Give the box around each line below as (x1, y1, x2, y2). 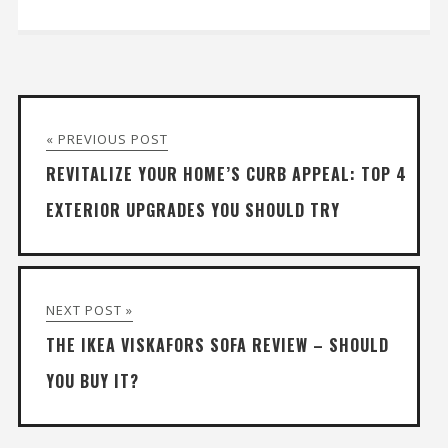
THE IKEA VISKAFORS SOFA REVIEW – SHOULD (45, 332, 389, 357)
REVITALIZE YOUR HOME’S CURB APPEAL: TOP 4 (45, 161, 407, 186)
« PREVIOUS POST (45, 129, 168, 148)
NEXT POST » (45, 300, 133, 319)
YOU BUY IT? (45, 368, 139, 393)
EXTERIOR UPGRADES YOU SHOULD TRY (45, 197, 340, 222)
